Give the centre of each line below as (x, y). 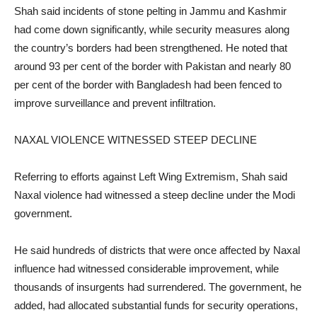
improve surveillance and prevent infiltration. (115, 103)
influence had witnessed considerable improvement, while (146, 269)
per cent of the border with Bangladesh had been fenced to (148, 85)
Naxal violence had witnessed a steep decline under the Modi (155, 195)
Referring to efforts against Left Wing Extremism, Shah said (151, 177)
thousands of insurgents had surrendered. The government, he (158, 287)
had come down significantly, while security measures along (152, 30)
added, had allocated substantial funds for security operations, (156, 306)
